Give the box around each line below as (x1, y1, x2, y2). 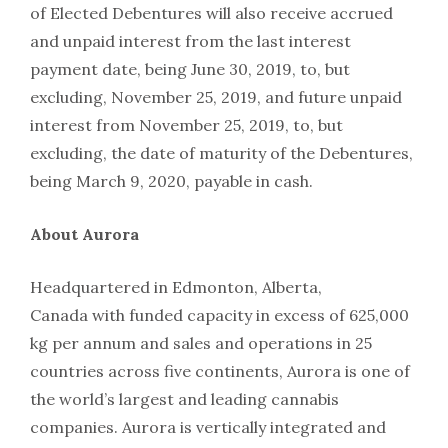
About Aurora (30, 224, 139, 244)
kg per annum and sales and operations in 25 (30, 333, 372, 353)
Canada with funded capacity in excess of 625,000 (30, 305, 409, 325)
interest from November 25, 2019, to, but (30, 115, 343, 135)
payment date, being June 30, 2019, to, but (30, 59, 350, 79)
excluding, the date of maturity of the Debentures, (30, 143, 413, 163)
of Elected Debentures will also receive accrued (30, 3, 393, 23)
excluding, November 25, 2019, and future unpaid (30, 87, 402, 107)
